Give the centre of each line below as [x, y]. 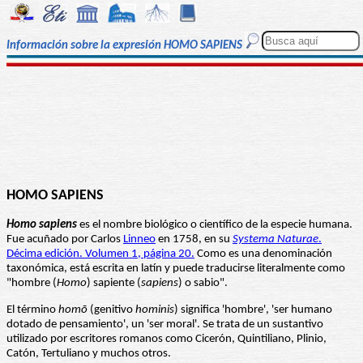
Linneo [139, 240]
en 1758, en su [194, 240]
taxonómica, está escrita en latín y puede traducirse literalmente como [176, 269]
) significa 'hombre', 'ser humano [253, 310]
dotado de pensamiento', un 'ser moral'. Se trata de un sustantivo [165, 325]
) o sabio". [203, 284]
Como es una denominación [263, 254]
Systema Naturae [275, 240]
